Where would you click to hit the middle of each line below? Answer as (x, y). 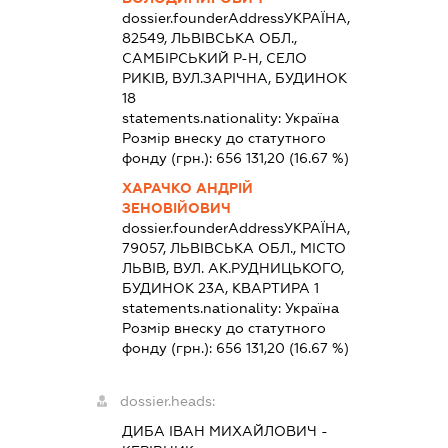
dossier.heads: (168, 400)
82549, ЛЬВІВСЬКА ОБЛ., (210, 37)
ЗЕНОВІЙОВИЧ (177, 207)
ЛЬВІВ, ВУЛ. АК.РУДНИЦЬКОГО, (233, 267)
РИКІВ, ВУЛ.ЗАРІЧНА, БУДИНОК (235, 77)
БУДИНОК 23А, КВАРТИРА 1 (221, 287)
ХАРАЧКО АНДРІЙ (188, 187)
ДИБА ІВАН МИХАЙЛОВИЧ (220, 430)
